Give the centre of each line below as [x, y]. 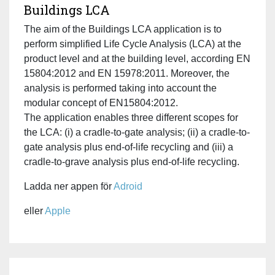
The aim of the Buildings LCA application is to [123, 29]
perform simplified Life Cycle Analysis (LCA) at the [133, 44]
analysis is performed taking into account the [120, 88]
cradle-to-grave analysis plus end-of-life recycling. [132, 161]
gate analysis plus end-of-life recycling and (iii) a [129, 147]
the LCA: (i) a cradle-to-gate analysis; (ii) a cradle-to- [137, 132]
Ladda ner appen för [69, 186]
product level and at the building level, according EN [137, 58]
